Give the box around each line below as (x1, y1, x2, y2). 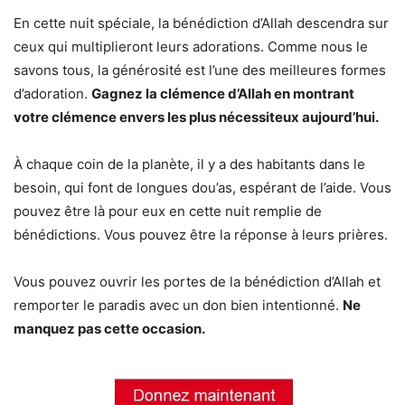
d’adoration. (14, 84, 91, 102)
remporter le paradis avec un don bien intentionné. (14, 296, 343, 314)
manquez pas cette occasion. (14, 319, 205, 337)
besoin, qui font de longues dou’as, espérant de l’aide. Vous (14, 178, 391, 196)
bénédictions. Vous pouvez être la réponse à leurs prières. (14, 225, 388, 243)
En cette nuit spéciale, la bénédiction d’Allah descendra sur (14, 14, 389, 32)
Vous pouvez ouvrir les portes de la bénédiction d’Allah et (14, 272, 381, 290)
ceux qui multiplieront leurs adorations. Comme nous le (14, 37, 368, 55)
